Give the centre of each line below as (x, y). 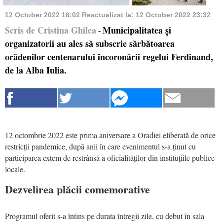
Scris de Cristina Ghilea (51, 30)
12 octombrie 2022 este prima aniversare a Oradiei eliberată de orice (110, 135)
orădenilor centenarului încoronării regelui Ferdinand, (109, 56)
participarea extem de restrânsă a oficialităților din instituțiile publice (110, 157)
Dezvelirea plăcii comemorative (77, 189)
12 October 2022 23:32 (173, 15)
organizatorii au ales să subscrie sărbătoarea (90, 43)
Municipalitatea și (137, 30)
